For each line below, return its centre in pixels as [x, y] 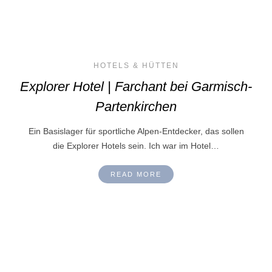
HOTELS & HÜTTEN [136, 66]
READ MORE [136, 175]
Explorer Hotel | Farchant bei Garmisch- [136, 87]
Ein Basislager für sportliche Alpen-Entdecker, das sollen [136, 131]
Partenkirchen [136, 107]
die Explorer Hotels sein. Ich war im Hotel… [136, 146]
